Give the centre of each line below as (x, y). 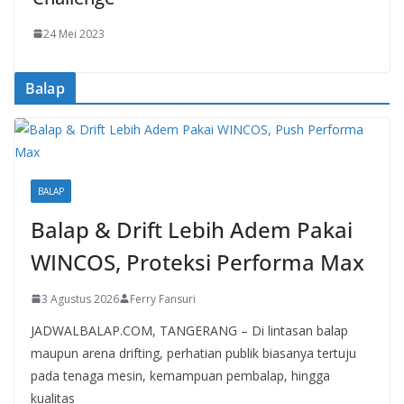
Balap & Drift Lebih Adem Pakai (192, 229)
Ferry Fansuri (163, 298)
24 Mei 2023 (74, 33)
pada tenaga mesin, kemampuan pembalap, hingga (180, 375)
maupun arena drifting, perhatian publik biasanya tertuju (193, 353)
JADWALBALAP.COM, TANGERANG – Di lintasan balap (189, 330)
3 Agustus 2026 (80, 298)
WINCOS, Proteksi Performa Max (197, 262)
